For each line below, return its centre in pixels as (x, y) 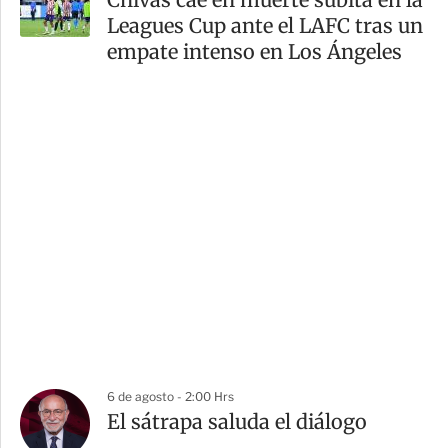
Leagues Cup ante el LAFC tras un (265, 26)
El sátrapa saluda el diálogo (237, 422)
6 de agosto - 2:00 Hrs (170, 397)
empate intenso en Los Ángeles (254, 52)
